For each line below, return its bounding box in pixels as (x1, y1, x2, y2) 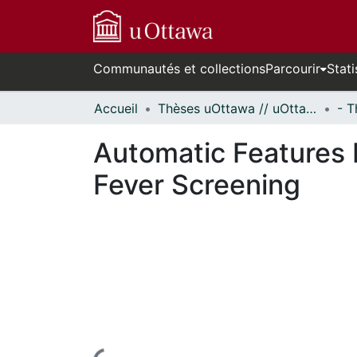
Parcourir (265, 61, 320, 76)
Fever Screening (93, 168, 300, 201)
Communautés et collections (93, 61, 265, 76)
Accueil (94, 100, 138, 116)
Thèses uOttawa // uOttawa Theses (306, 100, 316, 116)
